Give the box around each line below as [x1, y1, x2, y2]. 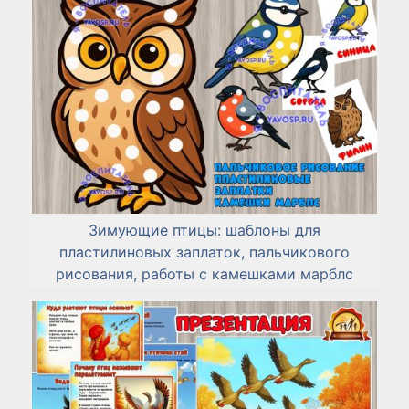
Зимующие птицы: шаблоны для [89, 220, 320, 239]
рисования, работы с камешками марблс [56, 264, 353, 283]
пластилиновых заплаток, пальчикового [59, 242, 350, 261]
